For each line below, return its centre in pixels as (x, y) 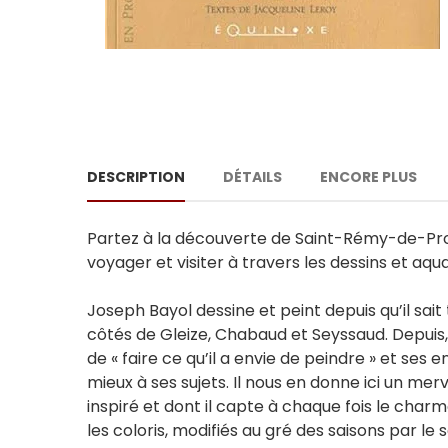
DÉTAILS (252, 177)
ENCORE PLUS (368, 177)
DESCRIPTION (136, 177)
